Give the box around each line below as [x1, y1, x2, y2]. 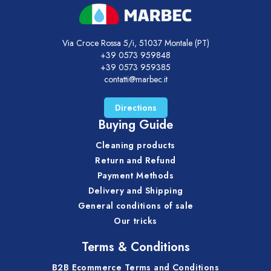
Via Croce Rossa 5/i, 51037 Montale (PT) [62, 36, 209, 49]
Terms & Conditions [81, 238, 190, 256]
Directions [114, 101, 157, 114]
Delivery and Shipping [88, 184, 183, 197]
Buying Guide [98, 116, 173, 134]
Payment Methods [97, 169, 174, 181]
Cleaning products [96, 139, 175, 151]
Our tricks [114, 214, 157, 227]
